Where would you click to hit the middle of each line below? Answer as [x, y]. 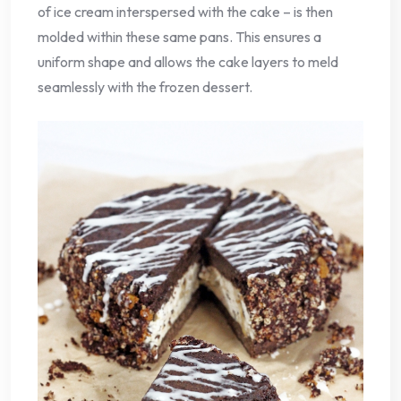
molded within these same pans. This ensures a [179, 37]
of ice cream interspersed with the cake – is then [185, 12]
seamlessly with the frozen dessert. [145, 87]
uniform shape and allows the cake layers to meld [188, 62]
